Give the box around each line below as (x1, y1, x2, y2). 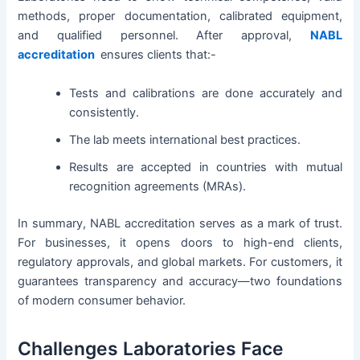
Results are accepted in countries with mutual (69, 159, 342, 174)
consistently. (69, 104, 140, 120)
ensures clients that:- (97, 47, 217, 63)
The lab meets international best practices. (69, 132, 301, 147)
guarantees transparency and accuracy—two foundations (18, 273, 342, 288)
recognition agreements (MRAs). (69, 178, 247, 194)
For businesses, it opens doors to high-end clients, (18, 235, 342, 250)
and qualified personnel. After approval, (18, 28, 310, 43)
